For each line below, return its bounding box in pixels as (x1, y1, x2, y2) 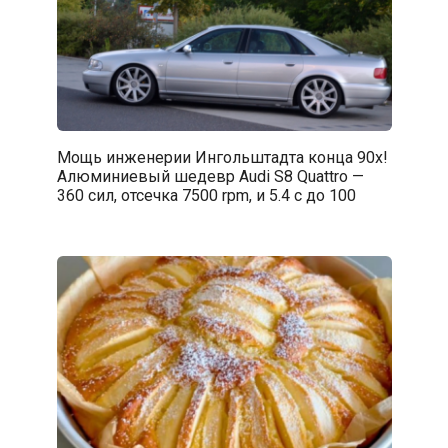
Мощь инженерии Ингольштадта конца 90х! (56, 147, 388, 167)
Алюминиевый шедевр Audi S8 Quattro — (56, 166, 364, 186)
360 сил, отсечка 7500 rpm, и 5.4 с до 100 (56, 185, 356, 205)
